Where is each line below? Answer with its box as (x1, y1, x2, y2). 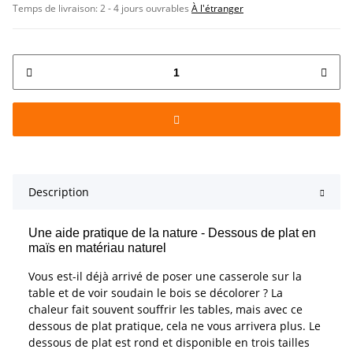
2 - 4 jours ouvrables (100, 2, 191, 16)
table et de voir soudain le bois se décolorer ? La (28, 285, 283, 301)
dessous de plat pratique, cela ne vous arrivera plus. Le (28, 318, 321, 334)
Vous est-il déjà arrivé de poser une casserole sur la (28, 269, 302, 284)
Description (28, 184, 89, 200)
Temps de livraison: (13, 2, 100, 16)
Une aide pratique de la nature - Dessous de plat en (28, 226, 316, 240)
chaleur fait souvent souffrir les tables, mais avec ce (28, 302, 303, 318)
